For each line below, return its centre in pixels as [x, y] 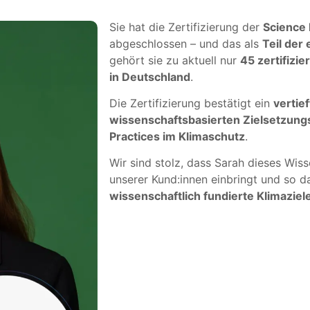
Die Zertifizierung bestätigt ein [192, 103]
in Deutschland [150, 76]
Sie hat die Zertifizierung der [186, 27]
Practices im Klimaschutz [177, 136]
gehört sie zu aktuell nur [175, 60]
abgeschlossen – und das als [186, 43]
